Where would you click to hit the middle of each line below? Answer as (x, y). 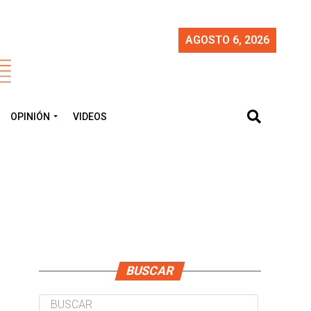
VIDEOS (90, 117)
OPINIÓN (30, 117)
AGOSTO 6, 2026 (227, 40)
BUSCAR (150, 271)
